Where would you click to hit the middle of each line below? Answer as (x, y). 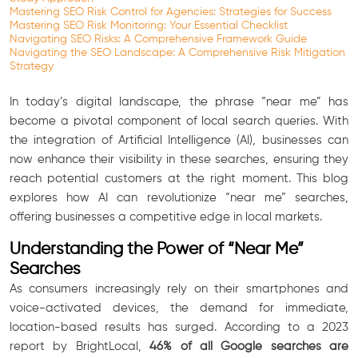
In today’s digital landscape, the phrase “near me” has (179, 101)
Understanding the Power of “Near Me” (157, 249)
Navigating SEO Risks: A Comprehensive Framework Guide (158, 39)
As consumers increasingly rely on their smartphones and (179, 288)
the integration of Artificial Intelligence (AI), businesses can (179, 140)
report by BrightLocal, (80, 346)
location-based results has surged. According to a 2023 (179, 327)
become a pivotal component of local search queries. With (179, 121)
